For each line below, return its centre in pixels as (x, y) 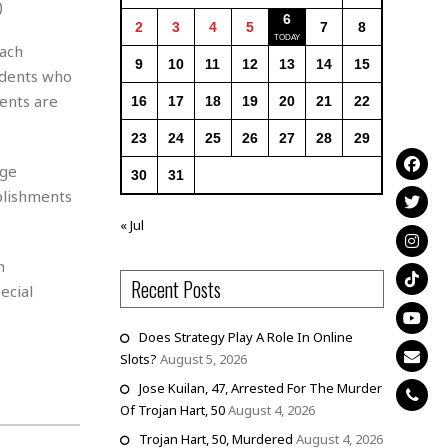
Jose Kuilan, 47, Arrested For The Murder (260, 388)
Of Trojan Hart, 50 (172, 410)
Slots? (138, 359)
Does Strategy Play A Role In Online (245, 337)
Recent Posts (175, 289)
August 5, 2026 (203, 359)
